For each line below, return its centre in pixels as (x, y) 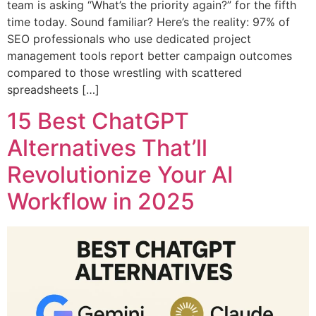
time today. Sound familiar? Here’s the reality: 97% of (148, 22)
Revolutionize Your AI (120, 174)
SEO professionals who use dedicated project (129, 38)
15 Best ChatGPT (98, 121)
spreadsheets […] (53, 89)
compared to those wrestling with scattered (124, 72)
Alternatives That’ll (107, 147)
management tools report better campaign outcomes (150, 55)
